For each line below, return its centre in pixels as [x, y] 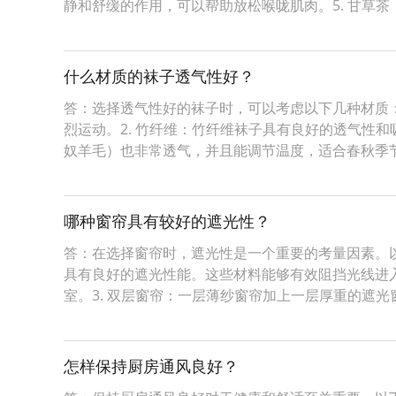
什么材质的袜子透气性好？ [159, 76]
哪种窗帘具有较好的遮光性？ [167, 221]
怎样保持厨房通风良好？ [151, 366]
